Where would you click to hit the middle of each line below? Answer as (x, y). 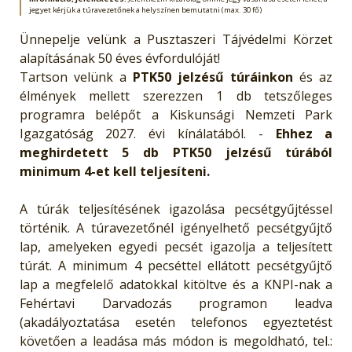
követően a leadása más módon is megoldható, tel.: (176, 341)
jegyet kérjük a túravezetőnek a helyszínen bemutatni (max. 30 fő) (145, 9)
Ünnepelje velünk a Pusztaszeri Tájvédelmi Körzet (176, 39)
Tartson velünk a (76, 77)
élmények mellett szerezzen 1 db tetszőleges (176, 95)
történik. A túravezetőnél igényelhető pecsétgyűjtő (176, 227)
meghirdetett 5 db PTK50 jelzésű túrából (176, 152)
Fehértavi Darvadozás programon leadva (176, 303)
